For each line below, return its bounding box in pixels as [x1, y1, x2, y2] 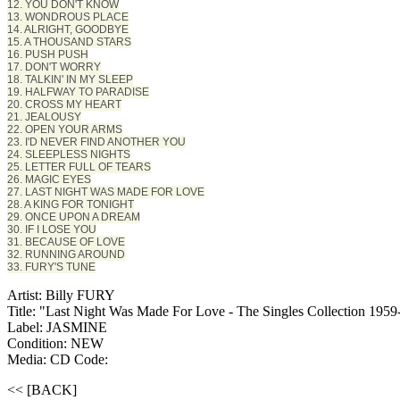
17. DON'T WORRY [7, 61, 101, 74]
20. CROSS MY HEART [7, 98, 121, 112]
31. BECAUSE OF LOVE [7, 236, 125, 249]
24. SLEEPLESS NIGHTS [7, 148, 130, 162]
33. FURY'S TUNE [7, 261, 96, 274]
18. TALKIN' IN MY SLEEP [7, 73, 133, 87]
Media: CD [7, 352, 74, 368]
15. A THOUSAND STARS [7, 36, 131, 49]
